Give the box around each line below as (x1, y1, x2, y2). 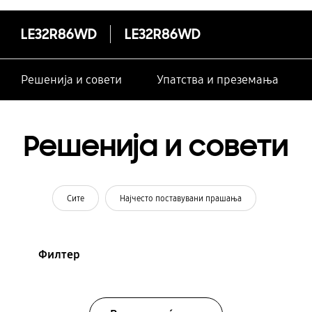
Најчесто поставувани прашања (120, 192, 242, 203)
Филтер (38, 247, 80, 262)
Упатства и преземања (156, 72, 279, 88)
